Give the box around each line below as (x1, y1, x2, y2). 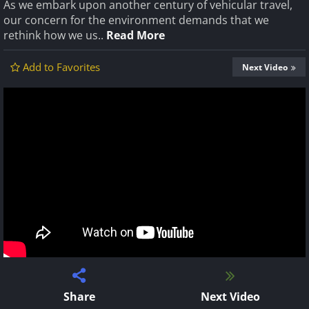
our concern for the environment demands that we (3, 12, 269, 28)
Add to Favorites (23, 60, 100, 74)
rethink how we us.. (3, 28, 106, 43)
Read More (106, 28, 165, 43)
